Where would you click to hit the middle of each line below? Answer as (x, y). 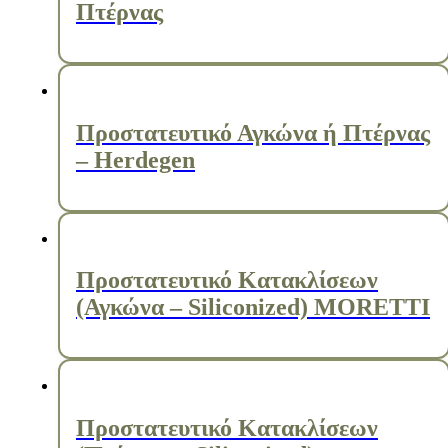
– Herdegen (135, 159)
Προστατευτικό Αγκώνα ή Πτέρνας (253, 132)
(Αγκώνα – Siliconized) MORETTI (253, 307)
